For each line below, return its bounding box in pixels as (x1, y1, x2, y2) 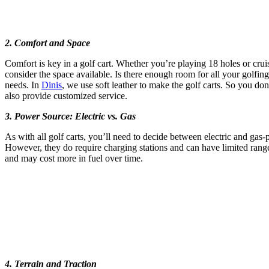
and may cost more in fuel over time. (5, 153, 143, 163)
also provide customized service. (5, 90, 127, 101)
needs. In (5, 79, 41, 90)
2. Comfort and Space (5, 37, 90, 48)
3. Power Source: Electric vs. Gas (5, 110, 136, 121)
